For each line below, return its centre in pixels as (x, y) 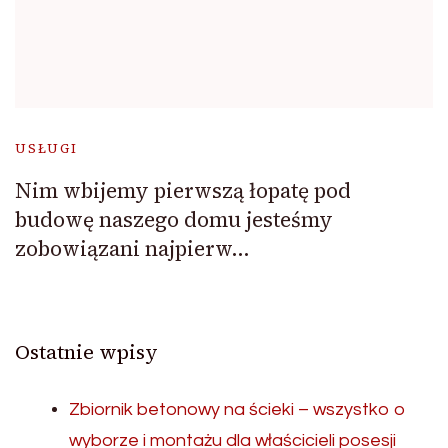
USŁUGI (46, 149)
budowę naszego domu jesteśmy (174, 220)
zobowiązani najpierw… (132, 249)
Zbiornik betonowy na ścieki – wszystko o (237, 410)
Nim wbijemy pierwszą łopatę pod (183, 191)
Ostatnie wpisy (86, 352)
